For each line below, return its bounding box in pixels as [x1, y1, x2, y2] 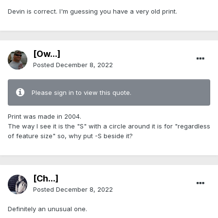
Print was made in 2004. [8, 112, 81, 121]
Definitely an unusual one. [8, 205, 87, 213]
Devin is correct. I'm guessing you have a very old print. [8, 7, 177, 16]
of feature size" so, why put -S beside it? [8, 132, 133, 140]
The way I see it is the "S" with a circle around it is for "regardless [8, 122, 210, 130]
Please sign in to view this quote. [32, 89, 131, 97]
